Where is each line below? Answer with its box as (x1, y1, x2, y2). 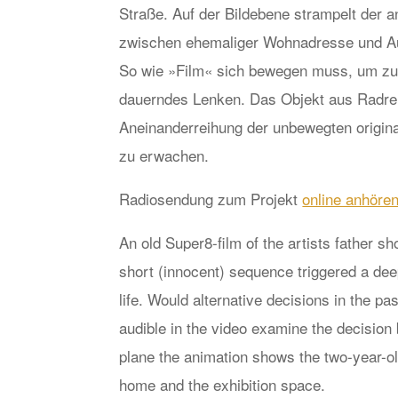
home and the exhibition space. (119, 372, 326, 395)
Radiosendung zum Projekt (119, 187, 303, 210)
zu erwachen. (119, 143, 210, 166)
